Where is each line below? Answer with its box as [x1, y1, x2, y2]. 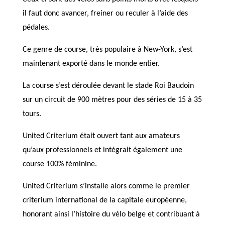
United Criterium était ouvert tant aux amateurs [22, 132, 180, 140]
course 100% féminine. [22, 160, 97, 168]
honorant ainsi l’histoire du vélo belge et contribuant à [22, 210, 200, 218]
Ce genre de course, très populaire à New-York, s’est [22, 46, 192, 54]
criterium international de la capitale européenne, [22, 196, 187, 204]
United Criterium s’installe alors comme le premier [22, 182, 190, 190]
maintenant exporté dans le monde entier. [22, 60, 160, 68]
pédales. [22, 24, 50, 32]
